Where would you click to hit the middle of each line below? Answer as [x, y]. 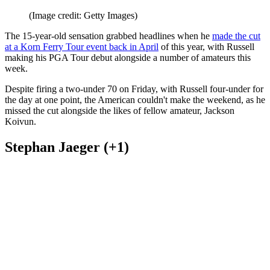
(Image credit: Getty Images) [83, 175]
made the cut [236, 196]
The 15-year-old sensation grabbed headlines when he [108, 196]
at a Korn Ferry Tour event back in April [82, 207]
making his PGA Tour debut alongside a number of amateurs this [128, 218]
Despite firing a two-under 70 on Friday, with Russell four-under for [134, 249]
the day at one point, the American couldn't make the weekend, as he [135, 260]
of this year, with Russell [206, 207]
